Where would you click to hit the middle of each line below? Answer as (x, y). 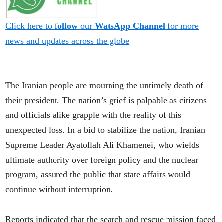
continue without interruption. (59, 189)
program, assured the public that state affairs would (98, 174)
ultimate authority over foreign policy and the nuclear (102, 159)
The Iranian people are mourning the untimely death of (105, 85)
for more (182, 26)
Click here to (30, 26)
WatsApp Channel (130, 26)
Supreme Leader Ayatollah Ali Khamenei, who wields (103, 144)
